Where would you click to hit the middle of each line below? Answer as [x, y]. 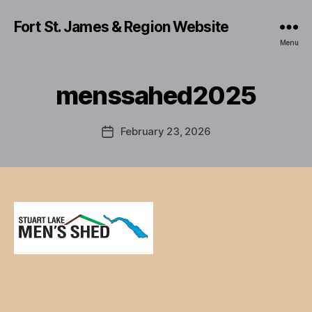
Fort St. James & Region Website [121, 27]
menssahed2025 [156, 95]
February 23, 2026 [165, 131]
